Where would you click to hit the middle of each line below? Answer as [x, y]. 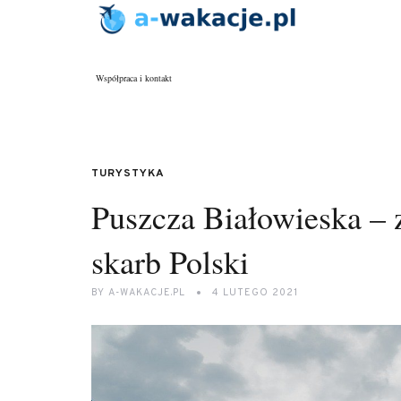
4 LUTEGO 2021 [255, 293]
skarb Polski [170, 261]
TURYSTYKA [128, 174]
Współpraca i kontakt [134, 78]
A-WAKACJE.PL [147, 293]
